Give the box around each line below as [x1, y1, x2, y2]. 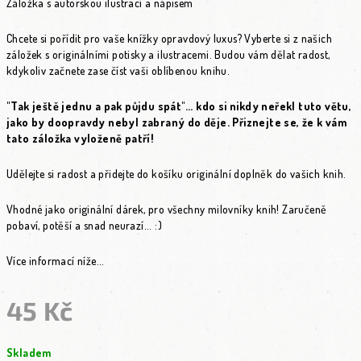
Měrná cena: [6, 332, 64, 346]
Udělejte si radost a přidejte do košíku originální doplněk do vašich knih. [6, 167, 346, 180]
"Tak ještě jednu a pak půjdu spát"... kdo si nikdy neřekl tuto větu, [6, 99, 352, 113]
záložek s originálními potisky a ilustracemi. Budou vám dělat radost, [6, 48, 330, 61]
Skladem [6, 346, 52, 359]
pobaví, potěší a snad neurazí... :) [6, 218, 163, 232]
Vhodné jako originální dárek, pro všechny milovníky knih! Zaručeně [6, 202, 327, 216]
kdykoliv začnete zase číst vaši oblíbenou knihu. [6, 64, 230, 77]
